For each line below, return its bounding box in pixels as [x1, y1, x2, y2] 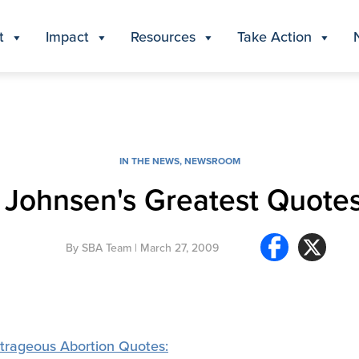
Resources [131, 26, 196, 46]
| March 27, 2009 [131, 239, 219, 256]
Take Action [237, 26, 312, 46]
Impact [46, 26, 89, 46]
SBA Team [81, 239, 131, 256]
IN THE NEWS [119, 154, 179, 167]
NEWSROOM [184, 154, 240, 167]
